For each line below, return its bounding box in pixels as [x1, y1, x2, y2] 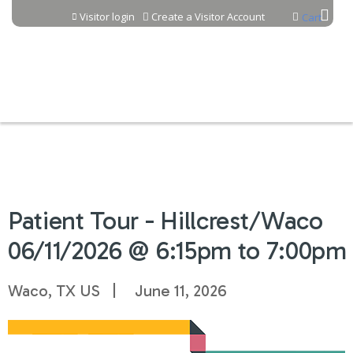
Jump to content [128, 2, 225, 20]
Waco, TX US [8, 281, 100, 300]
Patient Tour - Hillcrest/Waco [8, 206, 323, 236]
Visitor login [80, 9, 135, 24]
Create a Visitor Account [151, 9, 265, 24]
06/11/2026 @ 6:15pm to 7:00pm [8, 236, 347, 266]
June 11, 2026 [135, 281, 227, 300]
